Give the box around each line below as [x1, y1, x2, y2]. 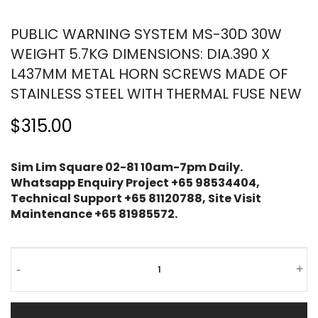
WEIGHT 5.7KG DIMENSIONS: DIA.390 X [11, 43, 270, 64]
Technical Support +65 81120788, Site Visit [11, 190, 261, 207]
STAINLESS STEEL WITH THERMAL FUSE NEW [11, 83, 302, 104]
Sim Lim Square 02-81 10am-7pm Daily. [11, 158, 243, 175]
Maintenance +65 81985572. [11, 205, 177, 222]
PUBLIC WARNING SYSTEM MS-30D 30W [11, 23, 282, 44]
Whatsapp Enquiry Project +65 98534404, [11, 174, 260, 191]
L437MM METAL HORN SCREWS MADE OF [11, 63, 288, 84]
